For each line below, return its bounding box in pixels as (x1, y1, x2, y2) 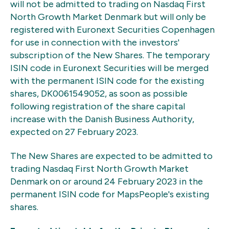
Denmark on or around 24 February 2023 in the (10, 176, 203, 188)
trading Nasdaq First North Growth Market (10, 163, 189, 175)
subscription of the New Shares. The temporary (10, 49, 210, 61)
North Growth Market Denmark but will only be (10, 11, 206, 22)
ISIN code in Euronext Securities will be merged (10, 62, 209, 74)
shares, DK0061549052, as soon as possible (10, 87, 188, 99)
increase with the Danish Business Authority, (10, 113, 194, 125)
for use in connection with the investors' (10, 36, 179, 48)
